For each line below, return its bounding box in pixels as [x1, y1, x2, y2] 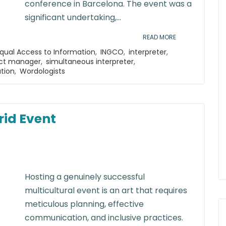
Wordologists [20, 66, 65, 76]
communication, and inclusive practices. [25, 212, 183, 223]
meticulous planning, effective [25, 198, 144, 210]
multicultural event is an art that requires [25, 185, 187, 196]
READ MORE [143, 33, 176, 41]
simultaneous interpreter [46, 56, 134, 67]
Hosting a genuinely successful [25, 171, 145, 183]
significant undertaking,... [25, 12, 121, 23]
